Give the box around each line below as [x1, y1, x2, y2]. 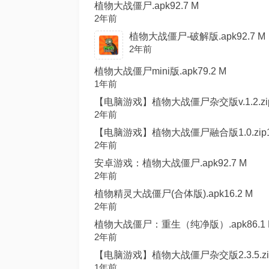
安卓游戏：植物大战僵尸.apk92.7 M [94, 158, 247, 168]
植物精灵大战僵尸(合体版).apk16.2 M [94, 189, 253, 199]
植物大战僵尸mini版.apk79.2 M [94, 66, 226, 76]
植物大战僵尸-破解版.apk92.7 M [129, 31, 265, 41]
